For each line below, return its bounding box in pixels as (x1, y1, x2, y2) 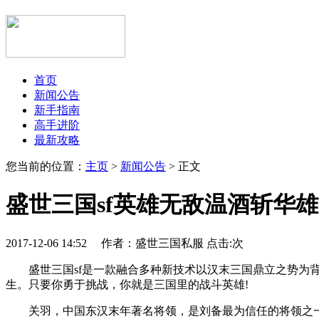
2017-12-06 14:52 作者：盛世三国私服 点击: (6, 236, 232, 249)
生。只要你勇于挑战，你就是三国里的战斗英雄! (6, 278, 249, 291)
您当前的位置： (6, 159, 85, 172)
